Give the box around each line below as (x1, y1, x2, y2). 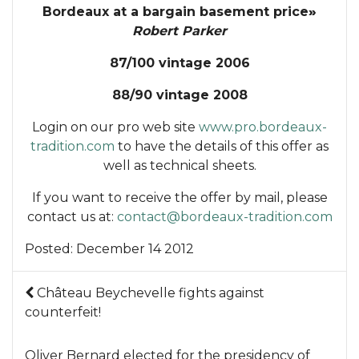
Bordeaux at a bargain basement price (42, 3, 309, 19)
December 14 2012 (76, 240, 194, 256)
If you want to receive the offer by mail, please (31, 189, 328, 205)
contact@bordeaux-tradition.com (116, 208, 333, 224)
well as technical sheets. (103, 157, 256, 173)
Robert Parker (132, 22, 227, 38)
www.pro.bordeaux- (199, 119, 327, 135)
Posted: (25, 240, 76, 256)
